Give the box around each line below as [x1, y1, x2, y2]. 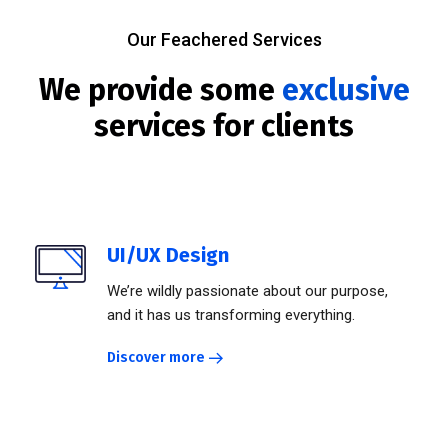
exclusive [281, 72, 410, 109]
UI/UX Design [107, 243, 229, 268]
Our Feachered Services [126, 29, 322, 51]
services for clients [94, 108, 354, 145]
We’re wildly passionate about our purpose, [107, 282, 388, 301]
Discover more [107, 349, 205, 367]
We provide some [38, 72, 282, 109]
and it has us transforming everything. [107, 306, 355, 325]
